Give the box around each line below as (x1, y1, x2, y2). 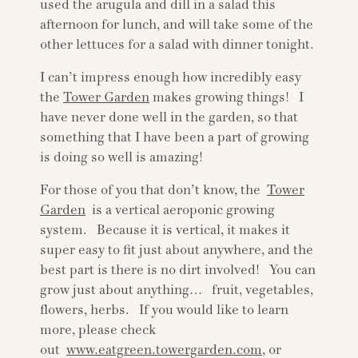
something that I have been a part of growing (40, 129, 309, 145)
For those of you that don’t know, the (40, 182, 267, 198)
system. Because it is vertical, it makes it (40, 222, 290, 238)
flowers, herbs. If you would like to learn (40, 302, 288, 318)
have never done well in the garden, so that (40, 109, 298, 125)
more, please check (40, 322, 156, 338)
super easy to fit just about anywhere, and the (40, 242, 313, 258)
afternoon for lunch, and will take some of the (40, 17, 313, 33)
